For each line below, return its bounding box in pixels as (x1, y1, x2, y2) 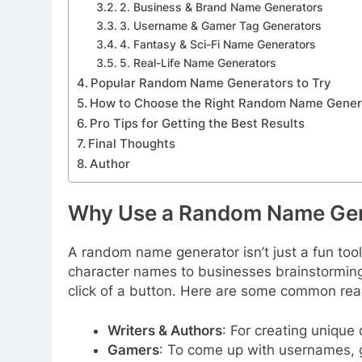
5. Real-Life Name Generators (119, 57, 276, 70)
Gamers (107, 342, 159, 359)
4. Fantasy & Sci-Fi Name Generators (119, 38, 316, 52)
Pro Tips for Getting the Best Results (90, 116, 305, 132)
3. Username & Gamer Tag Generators (119, 19, 322, 33)
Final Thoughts (88, 136, 176, 152)
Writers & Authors (107, 322, 222, 339)
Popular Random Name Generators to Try (90, 75, 332, 91)
